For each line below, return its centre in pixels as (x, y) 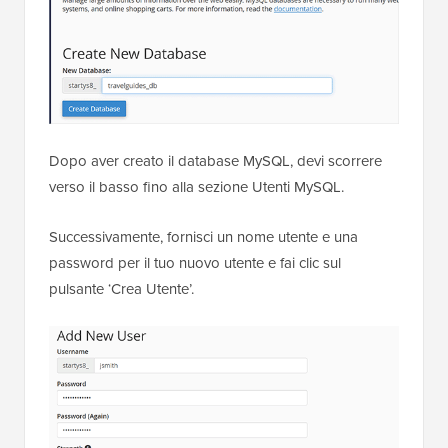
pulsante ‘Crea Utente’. (121, 288)
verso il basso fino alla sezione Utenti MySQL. (196, 186)
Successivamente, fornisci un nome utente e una (203, 236)
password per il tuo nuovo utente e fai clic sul (195, 262)
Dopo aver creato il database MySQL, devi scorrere (215, 160)
